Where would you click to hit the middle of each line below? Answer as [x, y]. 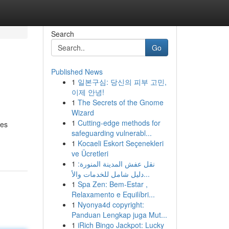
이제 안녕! [88, 92]
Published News [77, 72]
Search [62, 34]
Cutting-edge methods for [119, 123]
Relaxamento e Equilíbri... [113, 194]
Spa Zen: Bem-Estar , [112, 184]
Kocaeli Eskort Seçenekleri [120, 143]
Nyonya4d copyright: [111, 204]
